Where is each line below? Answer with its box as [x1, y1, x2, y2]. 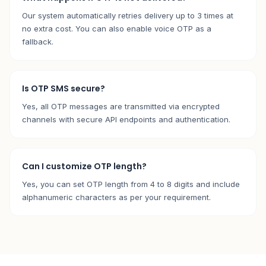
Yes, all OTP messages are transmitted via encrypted [22, 102, 220, 111]
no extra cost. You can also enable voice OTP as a [22, 24, 211, 33]
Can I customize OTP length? [22, 160, 147, 172]
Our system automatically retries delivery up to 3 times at [22, 11, 233, 20]
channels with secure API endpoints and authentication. [22, 115, 230, 124]
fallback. [22, 37, 53, 46]
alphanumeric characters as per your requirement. [22, 192, 211, 202]
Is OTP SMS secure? [22, 83, 105, 94]
